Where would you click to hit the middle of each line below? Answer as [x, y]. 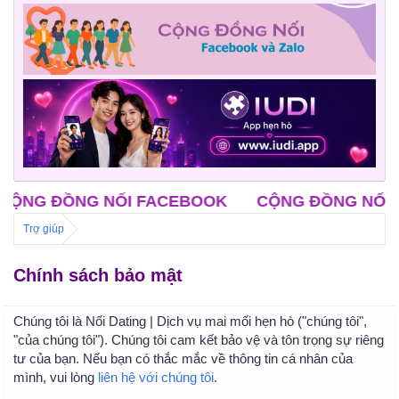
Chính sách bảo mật [98, 275]
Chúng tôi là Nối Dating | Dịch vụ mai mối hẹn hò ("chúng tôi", [190, 321]
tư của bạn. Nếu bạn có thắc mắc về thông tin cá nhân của [183, 358]
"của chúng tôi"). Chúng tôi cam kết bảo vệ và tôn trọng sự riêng [199, 339]
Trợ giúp [44, 228]
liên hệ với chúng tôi [156, 377]
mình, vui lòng [56, 377]
